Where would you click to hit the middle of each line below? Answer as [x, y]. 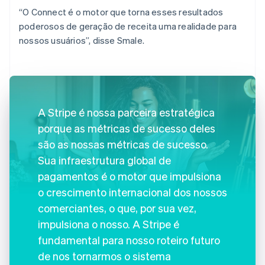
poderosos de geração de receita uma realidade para [128, 26]
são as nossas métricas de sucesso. [123, 144]
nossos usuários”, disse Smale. [82, 40]
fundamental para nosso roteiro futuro [129, 240]
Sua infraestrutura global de [104, 160]
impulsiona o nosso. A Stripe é [109, 224]
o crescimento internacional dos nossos [132, 192]
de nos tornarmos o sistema [104, 256]
